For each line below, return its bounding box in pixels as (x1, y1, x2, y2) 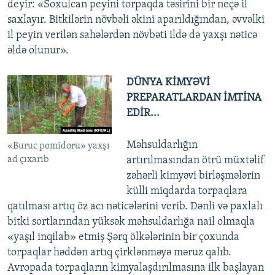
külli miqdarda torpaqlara (126, 185, 247, 197)
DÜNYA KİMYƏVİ (126, 76, 210, 88)
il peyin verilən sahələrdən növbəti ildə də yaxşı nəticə (7, 29, 257, 41)
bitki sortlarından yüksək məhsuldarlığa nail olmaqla (7, 215, 255, 228)
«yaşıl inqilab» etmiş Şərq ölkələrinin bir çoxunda (7, 231, 239, 243)
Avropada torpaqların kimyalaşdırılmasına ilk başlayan (7, 261, 264, 274)
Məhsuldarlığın (126, 139, 198, 151)
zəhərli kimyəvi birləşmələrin (126, 169, 260, 182)
